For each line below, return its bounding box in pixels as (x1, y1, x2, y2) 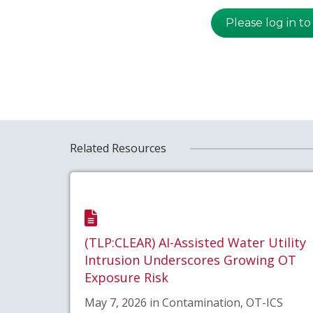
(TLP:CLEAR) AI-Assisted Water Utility (84, 234, 306, 252)
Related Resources (69, 140, 166, 156)
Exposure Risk (84, 269, 168, 286)
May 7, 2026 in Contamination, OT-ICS (84, 294, 283, 310)
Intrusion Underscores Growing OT (84, 252, 296, 269)
